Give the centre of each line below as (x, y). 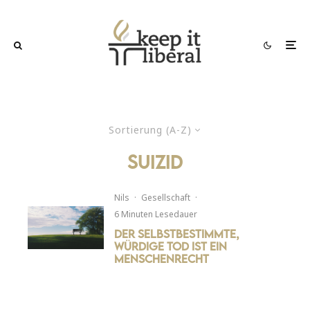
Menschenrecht (162, 258)
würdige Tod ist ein (171, 246)
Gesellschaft (166, 197)
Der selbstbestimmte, (177, 234)
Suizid (155, 162)
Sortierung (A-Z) (150, 129)
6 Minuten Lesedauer (156, 214)
